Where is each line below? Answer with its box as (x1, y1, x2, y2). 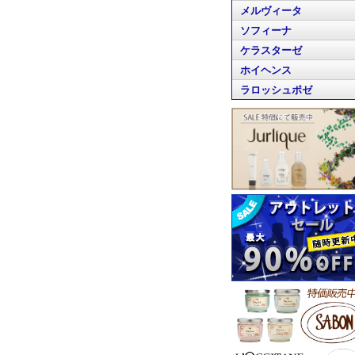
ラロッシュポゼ (240, 84, 312, 96)
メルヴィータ (240, 5, 302, 17)
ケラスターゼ (240, 44, 302, 56)
